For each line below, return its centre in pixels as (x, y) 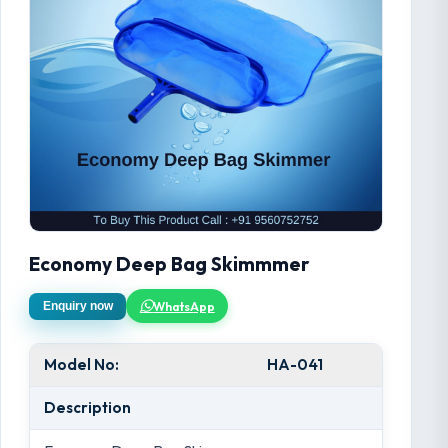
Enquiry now (77, 306)
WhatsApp (183, 306)
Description (88, 408)
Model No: (82, 365)
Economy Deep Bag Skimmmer (169, 263)
